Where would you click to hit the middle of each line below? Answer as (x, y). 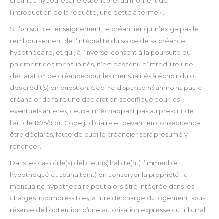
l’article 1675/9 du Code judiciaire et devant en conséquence (105, 123)
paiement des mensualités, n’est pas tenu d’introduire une (101, 64)
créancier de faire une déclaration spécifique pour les (95, 99)
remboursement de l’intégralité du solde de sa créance (98, 41)
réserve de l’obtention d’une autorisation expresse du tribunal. (108, 210)
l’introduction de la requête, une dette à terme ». (87, 12)
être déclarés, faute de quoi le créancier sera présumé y (99, 135)
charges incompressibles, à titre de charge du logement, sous (108, 198)
